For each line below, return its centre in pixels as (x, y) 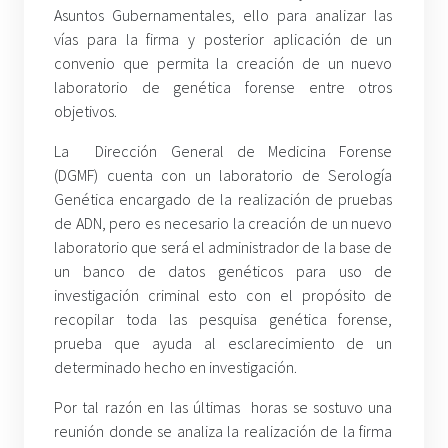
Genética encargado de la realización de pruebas (223, 198)
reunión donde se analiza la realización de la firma (223, 430)
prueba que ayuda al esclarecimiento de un (223, 342)
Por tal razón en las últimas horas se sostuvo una (223, 406)
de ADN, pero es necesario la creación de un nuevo (223, 222)
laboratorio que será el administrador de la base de (223, 246)
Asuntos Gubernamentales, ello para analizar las (223, 14)
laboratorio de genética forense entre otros (223, 86)
